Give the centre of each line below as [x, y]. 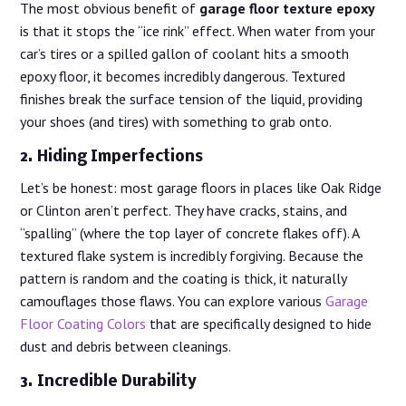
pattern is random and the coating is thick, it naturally [184, 279]
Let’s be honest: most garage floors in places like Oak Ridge [201, 188]
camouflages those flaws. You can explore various [173, 301]
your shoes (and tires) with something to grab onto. [176, 122]
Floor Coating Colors [83, 324]
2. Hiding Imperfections [112, 158]
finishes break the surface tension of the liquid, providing [192, 99]
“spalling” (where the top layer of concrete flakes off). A [190, 233]
